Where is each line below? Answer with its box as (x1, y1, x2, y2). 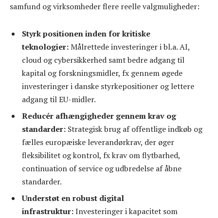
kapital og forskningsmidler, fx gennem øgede (22, 68, 182, 78)
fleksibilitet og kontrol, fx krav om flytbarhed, (22, 150, 180, 161)
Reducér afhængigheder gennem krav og (22, 110, 176, 121)
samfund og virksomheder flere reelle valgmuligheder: (10, 1, 200, 12)
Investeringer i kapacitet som (75, 206, 178, 217)
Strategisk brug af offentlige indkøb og (68, 124, 202, 134)
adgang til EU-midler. (22, 94, 96, 105)
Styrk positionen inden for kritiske (22, 28, 150, 39)
